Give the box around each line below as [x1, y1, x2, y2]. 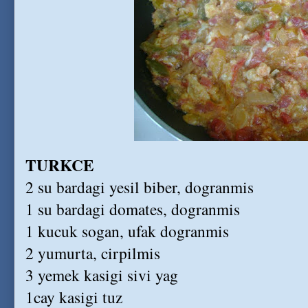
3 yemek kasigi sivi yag [25, 264, 178, 286]
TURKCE [25, 153, 94, 177]
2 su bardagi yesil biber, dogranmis [25, 176, 254, 198]
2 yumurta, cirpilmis [25, 242, 160, 264]
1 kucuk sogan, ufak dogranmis [25, 220, 229, 242]
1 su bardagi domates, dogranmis [25, 198, 240, 220]
